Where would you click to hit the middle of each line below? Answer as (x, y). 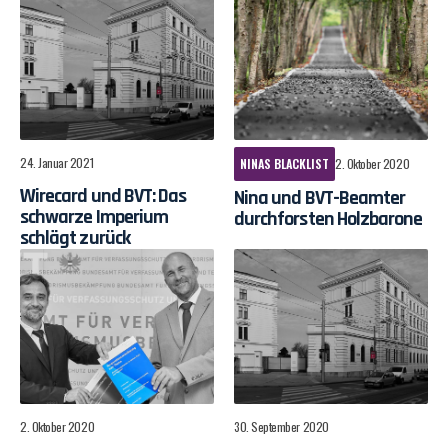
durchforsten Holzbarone (328, 218)
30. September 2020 (281, 426)
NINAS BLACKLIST (284, 163)
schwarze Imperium (94, 216)
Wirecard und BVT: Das (103, 195)
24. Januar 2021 (57, 162)
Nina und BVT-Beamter (320, 197)
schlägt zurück (75, 237)
